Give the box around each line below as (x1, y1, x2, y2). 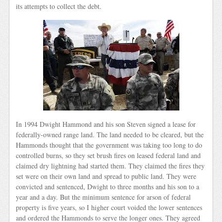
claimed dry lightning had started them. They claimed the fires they (16, 161, 205, 170)
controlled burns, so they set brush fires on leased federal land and (16, 150, 201, 160)
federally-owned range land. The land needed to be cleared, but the (16, 129, 204, 139)
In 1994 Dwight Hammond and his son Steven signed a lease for (16, 119, 196, 129)
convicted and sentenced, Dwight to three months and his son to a (16, 181, 200, 191)
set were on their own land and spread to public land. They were (16, 171, 197, 181)
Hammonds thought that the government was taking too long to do (16, 140, 203, 150)
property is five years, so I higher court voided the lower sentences (16, 202, 203, 212)
